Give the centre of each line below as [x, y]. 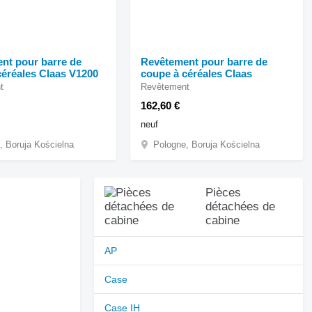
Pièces [223, 192]
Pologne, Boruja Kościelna [207, 144]
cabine [222, 220]
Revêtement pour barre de [204, 61]
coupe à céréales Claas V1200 [83, 73]
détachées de [240, 206]
